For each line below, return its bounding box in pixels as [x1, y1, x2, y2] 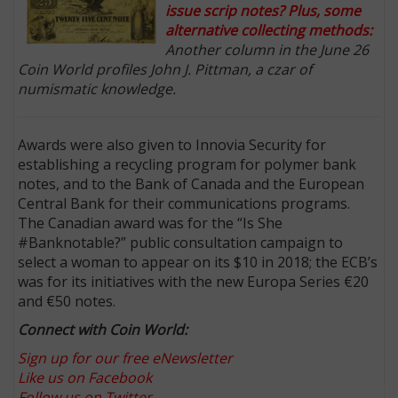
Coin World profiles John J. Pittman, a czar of [18, 59, 313, 79]
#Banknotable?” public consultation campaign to [18, 232, 344, 252]
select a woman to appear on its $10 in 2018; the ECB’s [18, 251, 378, 272]
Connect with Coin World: [18, 319, 195, 339]
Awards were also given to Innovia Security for [18, 134, 327, 155]
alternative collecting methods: [165, 20, 373, 40]
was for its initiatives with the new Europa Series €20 [18, 271, 370, 291]
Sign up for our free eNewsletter [18, 347, 234, 368]
